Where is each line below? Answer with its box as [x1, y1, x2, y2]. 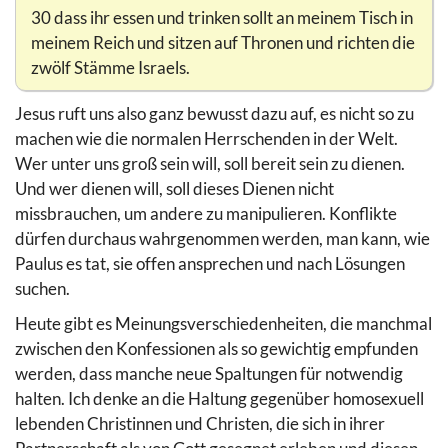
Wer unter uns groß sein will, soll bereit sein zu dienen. [15, 153, 405, 175]
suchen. [15, 278, 70, 300]
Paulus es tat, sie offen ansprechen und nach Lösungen [15, 253, 405, 275]
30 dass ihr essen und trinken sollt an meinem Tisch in [31, 7, 413, 29]
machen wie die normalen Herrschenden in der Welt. [15, 128, 398, 150]
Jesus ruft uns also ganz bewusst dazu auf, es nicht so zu [15, 103, 414, 125]
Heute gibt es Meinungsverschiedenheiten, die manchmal [15, 313, 432, 335]
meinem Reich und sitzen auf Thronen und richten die [31, 32, 415, 54]
